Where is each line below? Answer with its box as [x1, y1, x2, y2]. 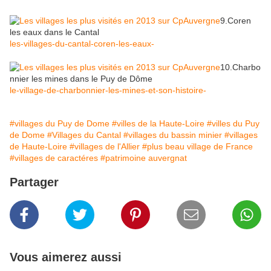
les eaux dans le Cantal [10, 27, 99, 38]
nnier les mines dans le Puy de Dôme [10, 74, 152, 84]
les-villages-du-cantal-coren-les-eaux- [10, 39, 154, 49]
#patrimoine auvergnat [100, 153, 187, 163]
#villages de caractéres [10, 153, 98, 163]
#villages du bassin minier [123, 130, 222, 140]
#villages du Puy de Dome [10, 119, 109, 129]
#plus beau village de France [142, 142, 253, 152]
